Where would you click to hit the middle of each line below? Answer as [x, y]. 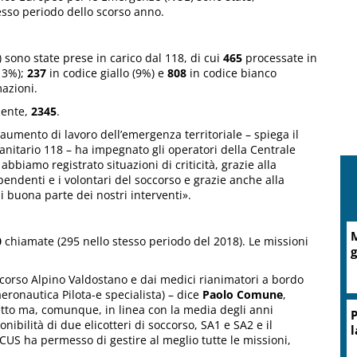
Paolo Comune [243, 295]
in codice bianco [233, 73]
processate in [280, 58]
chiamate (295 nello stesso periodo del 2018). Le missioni [155, 241]
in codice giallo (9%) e [107, 73]
